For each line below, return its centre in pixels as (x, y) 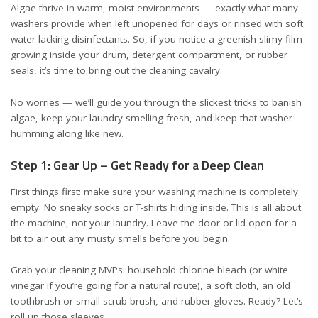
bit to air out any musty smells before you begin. (120, 238)
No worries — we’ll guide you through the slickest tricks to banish (156, 102)
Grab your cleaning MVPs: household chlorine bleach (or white (149, 270)
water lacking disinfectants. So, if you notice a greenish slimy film (157, 39)
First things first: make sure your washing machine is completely (154, 191)
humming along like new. (67, 133)
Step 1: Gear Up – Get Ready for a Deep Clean (137, 165)
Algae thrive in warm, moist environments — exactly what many (154, 8)
